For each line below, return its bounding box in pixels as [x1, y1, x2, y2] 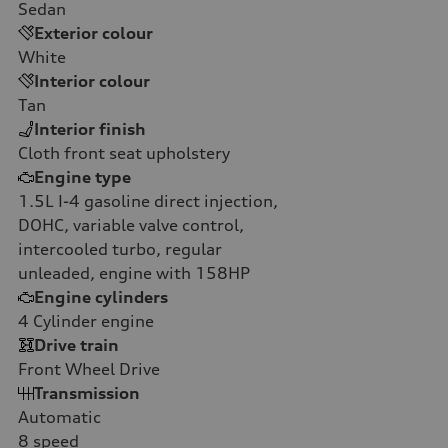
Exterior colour [34, 22, 153, 43]
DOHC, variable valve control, [18, 214, 244, 235]
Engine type [34, 166, 131, 187]
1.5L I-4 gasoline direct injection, [18, 190, 278, 211]
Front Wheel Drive [18, 358, 160, 379]
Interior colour [34, 70, 150, 91]
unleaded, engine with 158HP [18, 262, 250, 283]
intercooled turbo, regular [18, 238, 222, 259]
